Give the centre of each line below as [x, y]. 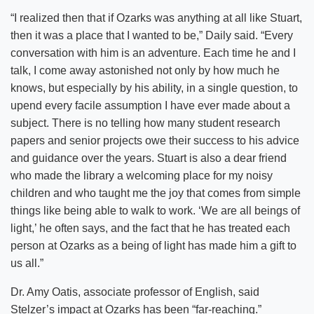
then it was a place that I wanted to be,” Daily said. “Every [152, 35]
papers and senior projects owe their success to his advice [155, 140]
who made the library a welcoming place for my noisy [142, 175]
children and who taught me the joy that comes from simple [156, 193]
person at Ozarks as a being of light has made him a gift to [153, 245]
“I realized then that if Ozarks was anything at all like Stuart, [156, 18]
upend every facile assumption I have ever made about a [150, 105]
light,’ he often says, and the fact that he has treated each [150, 228]
